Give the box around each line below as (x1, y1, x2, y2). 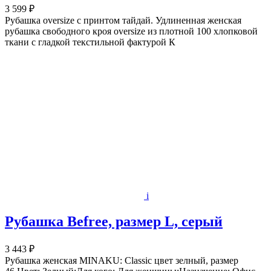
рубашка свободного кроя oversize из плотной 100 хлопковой (5, 26, 258, 36)
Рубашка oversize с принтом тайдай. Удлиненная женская (5, 15, 241, 25)
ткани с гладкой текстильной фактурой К (5, 37, 175, 47)
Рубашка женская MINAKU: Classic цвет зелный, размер (5, 255, 238, 266)
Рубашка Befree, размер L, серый (5, 213, 223, 229)
